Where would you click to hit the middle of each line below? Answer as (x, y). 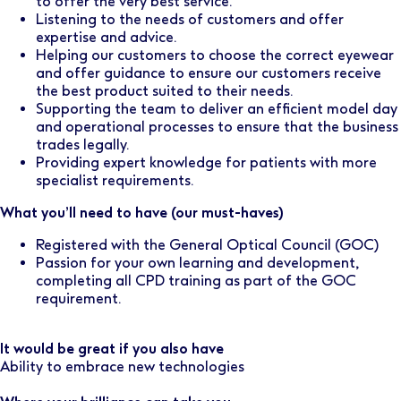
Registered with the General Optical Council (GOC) (207, 245)
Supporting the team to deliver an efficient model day (217, 109)
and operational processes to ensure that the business (217, 127)
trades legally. (82, 145)
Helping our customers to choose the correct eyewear (215, 55)
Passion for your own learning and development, (197, 263)
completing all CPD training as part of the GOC (196, 281)
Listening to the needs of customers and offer (190, 19)
